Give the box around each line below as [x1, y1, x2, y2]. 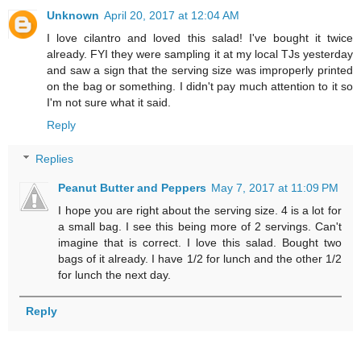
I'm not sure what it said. [47, 96, 171, 110]
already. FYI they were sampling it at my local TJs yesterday [47, 48, 353, 61]
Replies [35, 151, 74, 165]
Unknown [47, 9, 99, 23]
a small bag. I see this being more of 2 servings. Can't [58, 219, 342, 233]
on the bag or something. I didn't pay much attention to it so [47, 80, 353, 93]
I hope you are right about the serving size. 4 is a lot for [58, 203, 342, 217]
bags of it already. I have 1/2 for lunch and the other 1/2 [58, 251, 342, 265]
